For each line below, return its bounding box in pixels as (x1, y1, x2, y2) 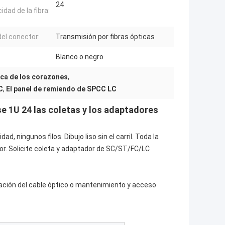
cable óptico (29, 180, 68, 189)
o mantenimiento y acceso (68, 180, 156, 189)
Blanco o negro (56, 52, 103, 61)
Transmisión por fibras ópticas (56, 32, 155, 41)
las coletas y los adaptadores (34, 104, 158, 115)
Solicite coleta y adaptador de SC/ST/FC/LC (9, 144, 150, 153)
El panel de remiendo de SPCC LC (6, 84, 117, 93)
